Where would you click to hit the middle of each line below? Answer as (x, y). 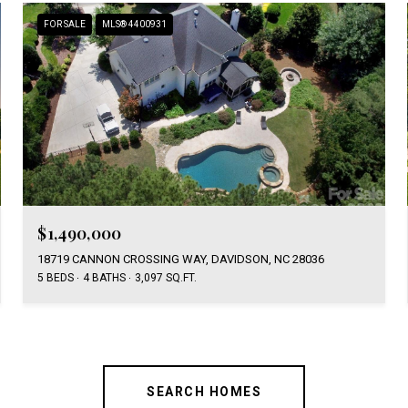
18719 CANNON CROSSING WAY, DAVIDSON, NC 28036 (181, 260)
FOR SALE (65, 24)
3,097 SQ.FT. (166, 278)
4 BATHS (105, 278)
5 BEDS (56, 278)
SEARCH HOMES (204, 392)
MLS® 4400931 (135, 24)
